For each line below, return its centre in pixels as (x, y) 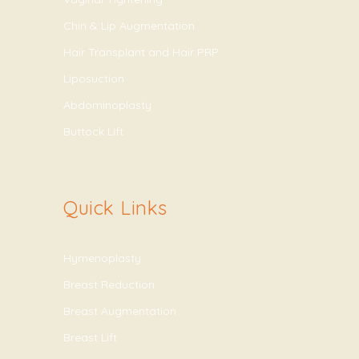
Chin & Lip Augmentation (129, 26)
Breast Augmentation (120, 311)
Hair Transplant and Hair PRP (141, 52)
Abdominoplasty (107, 105)
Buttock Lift (93, 131)
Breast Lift (90, 337)
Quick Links (115, 208)
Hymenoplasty (102, 258)
